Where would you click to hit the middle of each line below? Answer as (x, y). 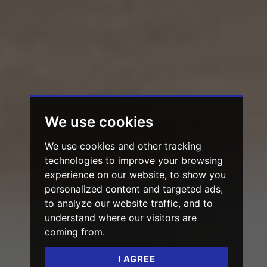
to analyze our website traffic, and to (129, 203)
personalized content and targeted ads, (134, 189)
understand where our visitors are (121, 218)
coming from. (75, 232)
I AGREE (136, 259)
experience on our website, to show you (135, 175)
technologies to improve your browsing (134, 160)
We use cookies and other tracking (123, 146)
